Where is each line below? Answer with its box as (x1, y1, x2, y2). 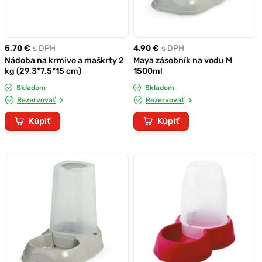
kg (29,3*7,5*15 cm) (5, 66, 81, 76)
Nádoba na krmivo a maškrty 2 (5, 56, 124, 65)
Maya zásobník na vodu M (133, 56, 232, 65)
